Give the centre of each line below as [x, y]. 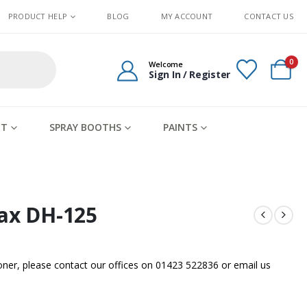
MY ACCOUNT [187, 16]
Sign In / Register [189, 74]
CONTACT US [269, 16]
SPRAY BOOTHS [85, 127]
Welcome [166, 64]
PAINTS [180, 127]
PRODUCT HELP [38, 16]
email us [252, 265]
